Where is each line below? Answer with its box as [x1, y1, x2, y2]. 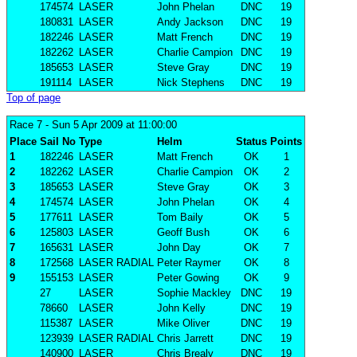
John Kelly [157, 302, 206, 315]
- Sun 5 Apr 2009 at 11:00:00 [42, 119, 177, 131]
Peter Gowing [157, 272, 219, 284]
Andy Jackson [157, 16, 223, 29]
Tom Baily [157, 211, 203, 224]
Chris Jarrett [157, 332, 214, 345]
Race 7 [10, 119, 42, 131]
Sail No [40, 135, 76, 148]
